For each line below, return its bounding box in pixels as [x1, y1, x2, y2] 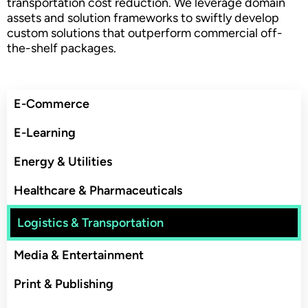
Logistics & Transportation [17, 214, 164, 230]
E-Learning [14, 124, 76, 140]
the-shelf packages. [7, 40, 116, 56]
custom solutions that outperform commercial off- [7, 25, 283, 41]
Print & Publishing [14, 276, 113, 291]
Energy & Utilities [14, 153, 112, 169]
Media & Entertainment [14, 247, 144, 263]
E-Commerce [14, 96, 89, 111]
